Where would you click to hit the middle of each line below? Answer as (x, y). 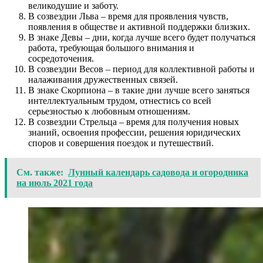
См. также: (40, 172)
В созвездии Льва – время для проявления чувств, (128, 16)
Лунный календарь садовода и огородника (158, 172)
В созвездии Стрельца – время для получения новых (134, 122)
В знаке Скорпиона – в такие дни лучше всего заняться (139, 90)
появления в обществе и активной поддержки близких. (139, 26)
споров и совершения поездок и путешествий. (121, 143)
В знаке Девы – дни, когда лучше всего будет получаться (142, 37)
